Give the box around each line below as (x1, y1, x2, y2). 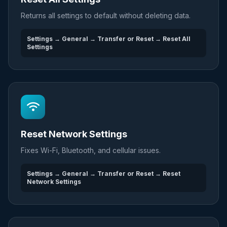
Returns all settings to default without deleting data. (21, 11, 191, 20)
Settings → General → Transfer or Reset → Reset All (27, 35, 191, 43)
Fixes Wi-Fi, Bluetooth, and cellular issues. (21, 146, 161, 155)
